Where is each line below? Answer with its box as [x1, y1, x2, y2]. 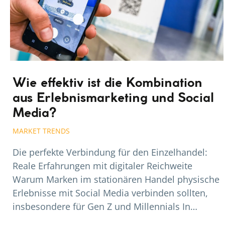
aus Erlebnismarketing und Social [13, 92, 214, 105]
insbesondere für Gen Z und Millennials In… [13, 200, 197, 213]
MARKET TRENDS [13, 126, 70, 136]
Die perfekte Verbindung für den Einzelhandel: [13, 146, 207, 159]
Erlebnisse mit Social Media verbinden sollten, [13, 187, 208, 199]
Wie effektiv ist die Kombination [13, 77, 202, 90]
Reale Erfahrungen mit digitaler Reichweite [13, 160, 192, 172]
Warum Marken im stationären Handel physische [13, 173, 219, 186]
